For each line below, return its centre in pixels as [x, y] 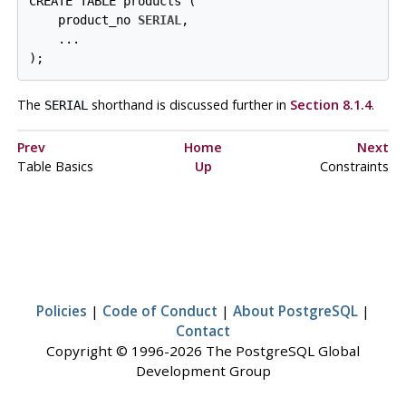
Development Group [203, 371]
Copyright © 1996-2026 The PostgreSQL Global [203, 351]
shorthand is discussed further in [188, 105]
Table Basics [55, 167]
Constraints [354, 167]
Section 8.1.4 [330, 105]
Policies [62, 311]
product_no [84, 20]
